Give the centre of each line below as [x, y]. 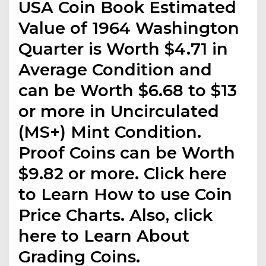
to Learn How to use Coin [126, 194]
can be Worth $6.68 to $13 [128, 90]
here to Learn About [104, 235]
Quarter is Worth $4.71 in [123, 48]
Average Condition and [115, 69]
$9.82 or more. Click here [123, 173]
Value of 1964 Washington [129, 28]
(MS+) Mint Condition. [110, 132]
